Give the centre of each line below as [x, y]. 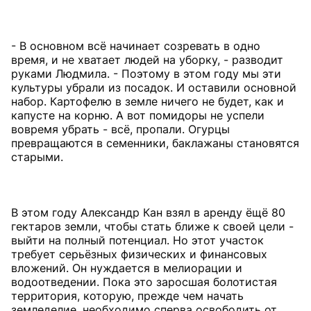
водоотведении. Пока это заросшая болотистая [144, 281]
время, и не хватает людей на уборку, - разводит [147, 59]
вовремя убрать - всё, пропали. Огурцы [120, 129]
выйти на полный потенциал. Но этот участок [137, 240]
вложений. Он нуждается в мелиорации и [127, 268]
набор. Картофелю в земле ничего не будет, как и [148, 101]
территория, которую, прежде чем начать [127, 295]
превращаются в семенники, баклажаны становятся [155, 143]
